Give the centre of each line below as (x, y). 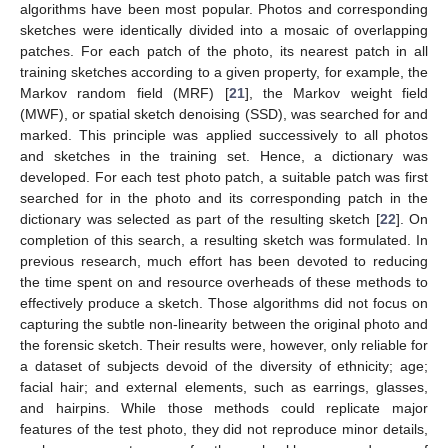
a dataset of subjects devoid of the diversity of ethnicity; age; (224, 365)
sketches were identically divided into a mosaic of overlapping (224, 29)
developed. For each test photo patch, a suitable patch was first (224, 176)
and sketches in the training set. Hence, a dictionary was (224, 155)
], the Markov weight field (336, 92)
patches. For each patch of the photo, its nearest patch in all (224, 50)
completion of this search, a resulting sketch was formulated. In (224, 239)
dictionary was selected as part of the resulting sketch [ (200, 218)
